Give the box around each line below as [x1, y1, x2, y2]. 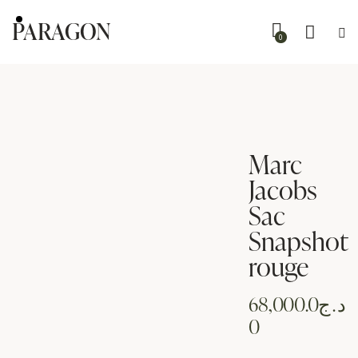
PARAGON [12, 15, 111, 48]
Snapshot [248, 221, 348, 259]
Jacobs [248, 170, 317, 208]
